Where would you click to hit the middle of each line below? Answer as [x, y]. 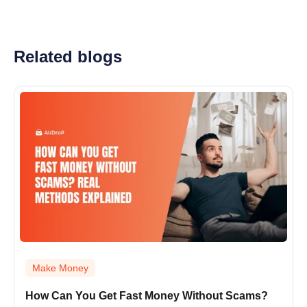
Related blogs [68, 57]
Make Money [60, 268]
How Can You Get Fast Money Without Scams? [147, 296]
